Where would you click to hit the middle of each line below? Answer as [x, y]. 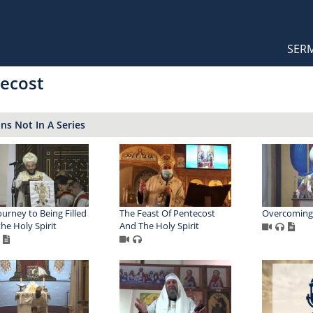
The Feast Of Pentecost [167, 213]
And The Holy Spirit [159, 226]
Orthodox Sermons [88, 12]
